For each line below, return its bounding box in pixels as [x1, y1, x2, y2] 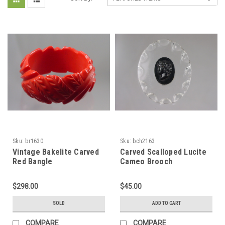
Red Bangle [13, 156, 53, 166]
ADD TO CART [152, 200, 181, 206]
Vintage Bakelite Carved [13, 147, 99, 157]
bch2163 [133, 137, 155, 145]
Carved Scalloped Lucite [120, 147, 206, 157]
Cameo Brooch [120, 156, 172, 166]
